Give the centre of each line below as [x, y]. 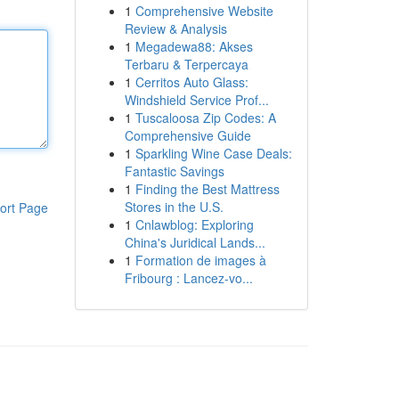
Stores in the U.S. [174, 207]
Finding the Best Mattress [207, 189]
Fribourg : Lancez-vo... [188, 278]
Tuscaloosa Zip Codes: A [205, 118]
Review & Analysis [175, 28]
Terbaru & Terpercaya [186, 64]
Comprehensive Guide [187, 135]
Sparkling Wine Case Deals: [213, 153]
